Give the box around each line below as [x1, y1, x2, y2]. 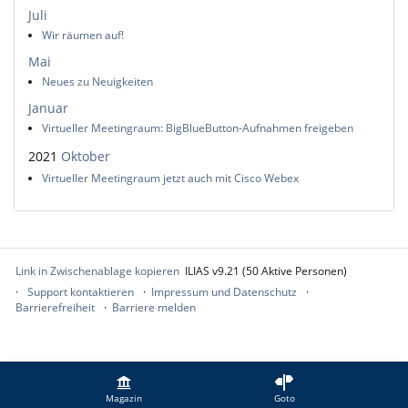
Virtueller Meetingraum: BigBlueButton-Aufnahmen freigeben [42, 120, 353, 137]
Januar [28, 99, 68, 117]
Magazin [106, 391, 142, 404]
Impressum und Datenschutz [151, 284, 297, 300]
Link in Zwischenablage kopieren [15, 263, 179, 279]
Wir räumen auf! [42, 26, 124, 43]
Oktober [61, 148, 110, 166]
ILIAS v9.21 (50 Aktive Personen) [185, 263, 347, 279]
